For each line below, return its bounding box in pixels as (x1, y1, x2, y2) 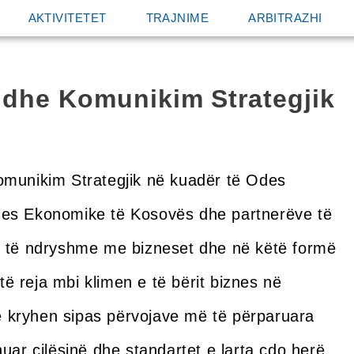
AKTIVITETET (28, 11, 107, 24)
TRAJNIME (145, 11, 209, 24)
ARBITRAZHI (248, 11, 322, 24)
